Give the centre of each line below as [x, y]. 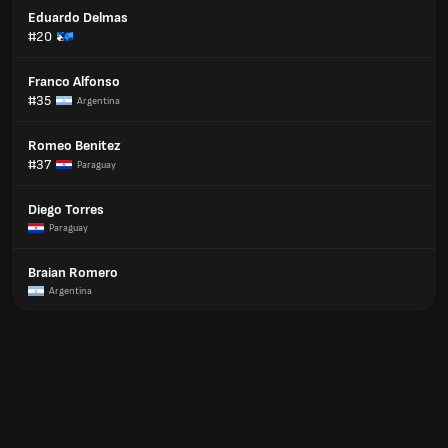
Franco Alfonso [74, 81]
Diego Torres [66, 209]
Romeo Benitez [74, 145]
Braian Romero [73, 272]
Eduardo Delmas [78, 17]
